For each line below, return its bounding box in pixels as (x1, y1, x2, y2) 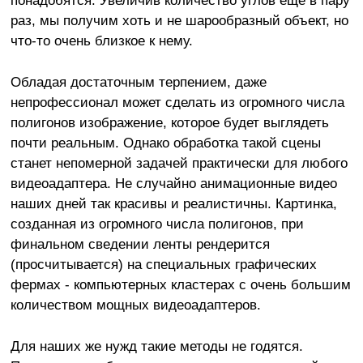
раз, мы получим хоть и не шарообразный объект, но (10, 11, 348, 28)
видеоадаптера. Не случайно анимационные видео (10, 174, 337, 191)
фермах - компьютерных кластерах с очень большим (10, 275, 351, 293)
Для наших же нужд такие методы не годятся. (10, 337, 303, 354)
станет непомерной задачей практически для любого (10, 154, 348, 171)
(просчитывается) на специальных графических (10, 255, 317, 272)
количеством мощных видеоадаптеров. (10, 296, 261, 313)
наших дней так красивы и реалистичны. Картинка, (10, 194, 337, 211)
